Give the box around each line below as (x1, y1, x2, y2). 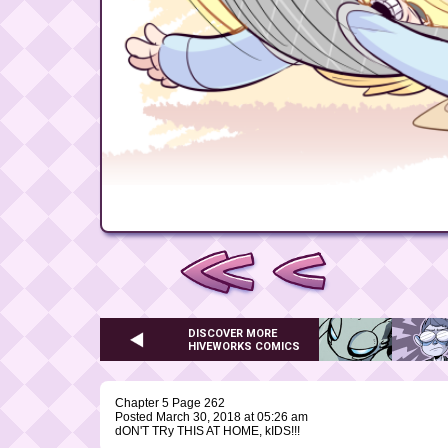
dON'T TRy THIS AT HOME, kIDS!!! (115, 424, 300, 439)
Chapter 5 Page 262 (115, 396, 225, 411)
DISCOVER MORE (188, 326, 277, 340)
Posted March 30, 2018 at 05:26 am (115, 410, 308, 425)
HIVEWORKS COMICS (188, 339, 300, 353)
